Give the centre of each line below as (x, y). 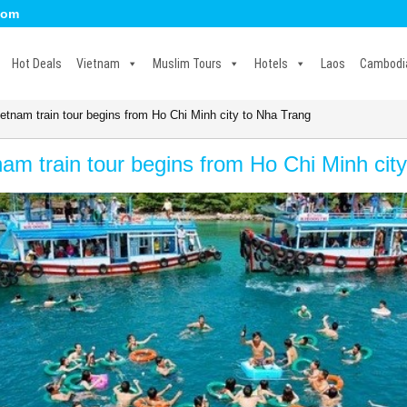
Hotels (271, 64)
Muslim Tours (187, 64)
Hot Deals (37, 64)
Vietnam (98, 64)
